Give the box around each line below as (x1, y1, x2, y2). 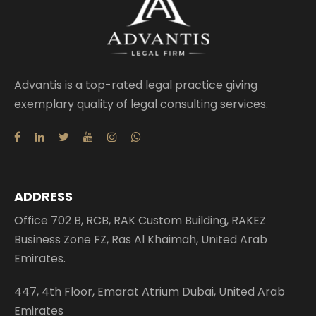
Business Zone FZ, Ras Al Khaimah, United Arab (14, 231, 267, 248)
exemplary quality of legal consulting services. (14, 96, 268, 113)
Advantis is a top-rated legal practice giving (14, 77, 257, 94)
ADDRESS (14, 188, 73, 206)
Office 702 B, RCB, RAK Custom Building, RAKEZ (14, 212, 266, 229)
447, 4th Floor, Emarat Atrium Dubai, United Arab (14, 284, 285, 300)
